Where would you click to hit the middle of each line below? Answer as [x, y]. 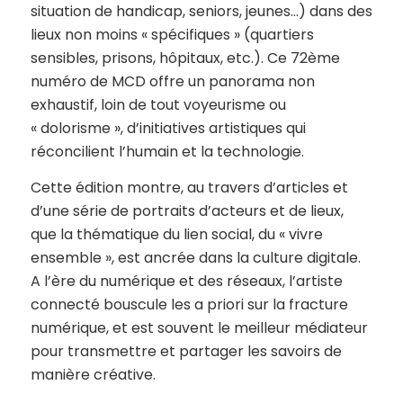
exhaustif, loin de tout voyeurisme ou [158, 105]
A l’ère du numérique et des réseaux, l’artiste [186, 281]
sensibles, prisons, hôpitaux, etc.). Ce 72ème [185, 58]
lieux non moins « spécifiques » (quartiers [172, 35]
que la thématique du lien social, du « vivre [176, 234]
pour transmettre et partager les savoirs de [186, 351]
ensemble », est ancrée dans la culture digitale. [195, 257]
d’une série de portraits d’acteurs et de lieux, [187, 210]
